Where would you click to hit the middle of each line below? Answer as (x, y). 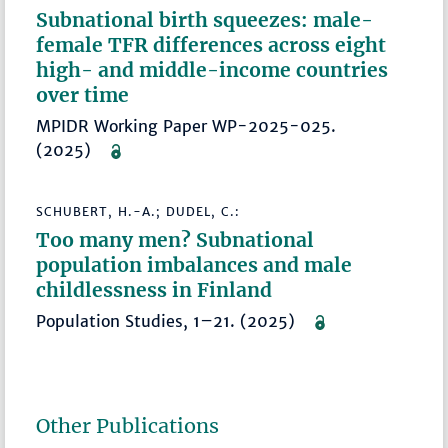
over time (83, 94)
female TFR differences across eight (211, 44)
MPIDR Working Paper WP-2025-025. (186, 125)
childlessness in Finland (154, 289)
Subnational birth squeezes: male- (205, 19)
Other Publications (128, 425)
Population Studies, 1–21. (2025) (176, 320)
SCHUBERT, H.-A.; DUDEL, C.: (138, 211)
